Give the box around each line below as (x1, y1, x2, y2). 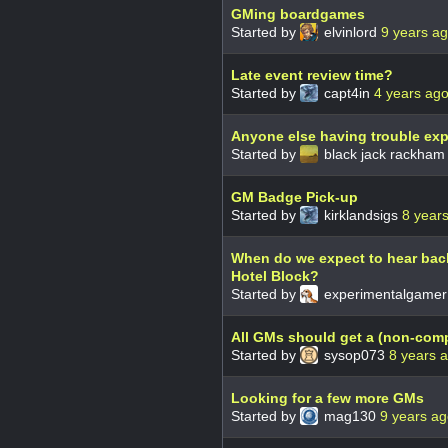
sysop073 (320, 346, 389, 363)
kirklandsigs (320, 206, 402, 223)
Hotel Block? (231, 267, 319, 284)
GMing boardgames (231, 5, 365, 22)
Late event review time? (231, 66, 393, 83)
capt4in (320, 84, 374, 101)
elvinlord (320, 23, 381, 40)
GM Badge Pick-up (231, 188, 358, 205)
